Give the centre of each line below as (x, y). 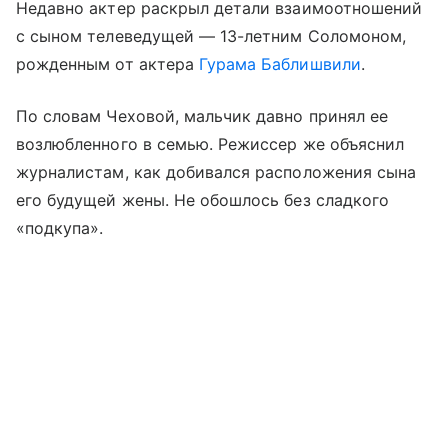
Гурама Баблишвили (279, 63)
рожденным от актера (107, 63)
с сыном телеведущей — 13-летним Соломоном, (211, 35)
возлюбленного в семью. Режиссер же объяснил (210, 143)
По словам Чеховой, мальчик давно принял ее (202, 115)
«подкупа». (62, 227)
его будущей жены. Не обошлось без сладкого (203, 199)
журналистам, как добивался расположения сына (216, 171)
